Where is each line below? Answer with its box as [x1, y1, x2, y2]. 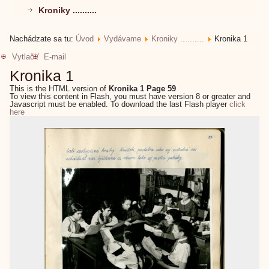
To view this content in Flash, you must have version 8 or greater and [10, 92, 251, 101]
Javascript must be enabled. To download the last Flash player [10, 100, 230, 109]
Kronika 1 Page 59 [109, 84, 177, 93]
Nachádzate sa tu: [10, 34, 76, 43]
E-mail [44, 52, 67, 61]
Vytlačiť [12, 52, 40, 61]
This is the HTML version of [10, 84, 109, 93]
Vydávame [104, 34, 142, 43]
